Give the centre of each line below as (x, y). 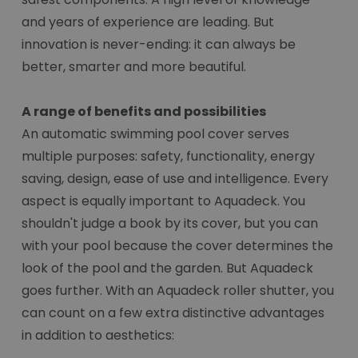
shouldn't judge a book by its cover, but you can (170, 224)
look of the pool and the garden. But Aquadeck (167, 268)
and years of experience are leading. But (148, 22)
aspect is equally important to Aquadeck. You (163, 201)
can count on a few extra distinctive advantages (173, 313)
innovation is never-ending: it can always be (159, 45)
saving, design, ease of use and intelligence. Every (175, 179)
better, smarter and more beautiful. (134, 67)
